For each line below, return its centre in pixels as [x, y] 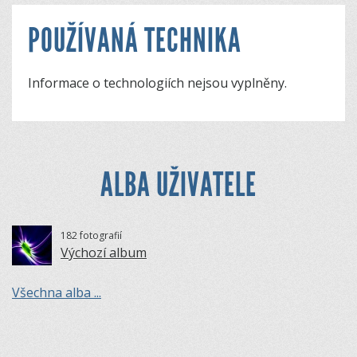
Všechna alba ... [57, 292]
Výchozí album [104, 252]
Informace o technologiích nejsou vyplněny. [157, 83]
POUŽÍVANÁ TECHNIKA [135, 41]
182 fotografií [91, 235]
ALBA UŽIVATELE [178, 185]
